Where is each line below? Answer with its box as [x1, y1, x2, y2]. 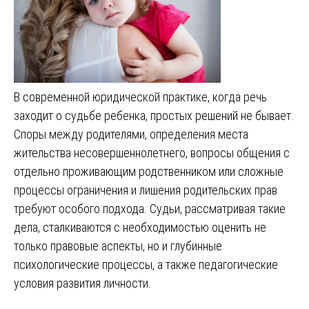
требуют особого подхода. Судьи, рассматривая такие [14, 201, 286, 216]
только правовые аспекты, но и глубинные [14, 238, 222, 253]
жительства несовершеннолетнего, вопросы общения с [14, 145, 290, 160]
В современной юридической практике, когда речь [14, 89, 267, 104]
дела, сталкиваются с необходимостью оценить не [14, 219, 266, 235]
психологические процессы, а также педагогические [14, 257, 278, 272]
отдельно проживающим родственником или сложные [14, 163, 283, 179]
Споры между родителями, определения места [14, 126, 248, 141]
